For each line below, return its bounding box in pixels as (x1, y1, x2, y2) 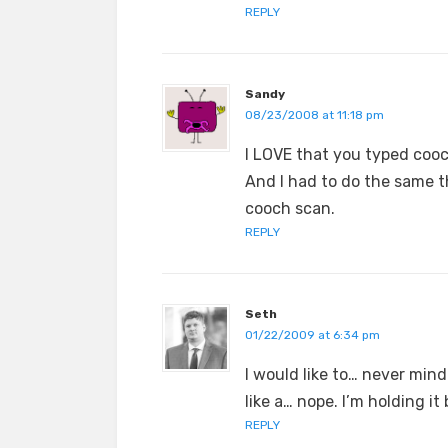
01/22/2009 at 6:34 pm (245, 328, 380, 342)
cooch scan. (245, 199, 335, 218)
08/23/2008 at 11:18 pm (245, 108, 384, 122)
